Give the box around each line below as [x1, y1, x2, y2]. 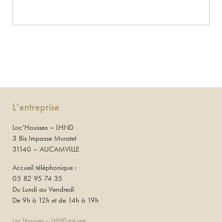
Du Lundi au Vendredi [12, 184, 74, 195]
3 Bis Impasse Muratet [12, 133, 76, 144]
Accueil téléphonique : [12, 163, 76, 173]
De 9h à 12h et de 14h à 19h [12, 195, 99, 206]
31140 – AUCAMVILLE [12, 144, 79, 155]
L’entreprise [12, 101, 59, 114]
